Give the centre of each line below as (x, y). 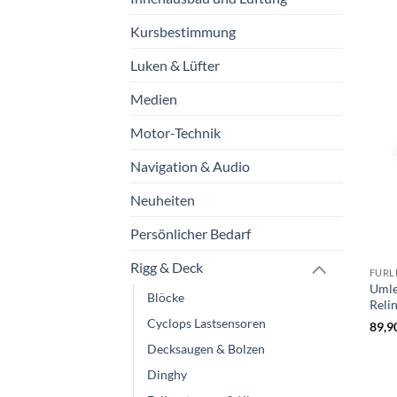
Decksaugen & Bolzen (206, 349)
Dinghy (167, 375)
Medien (154, 98)
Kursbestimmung (183, 31)
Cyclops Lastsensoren (206, 323)
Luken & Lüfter (175, 65)
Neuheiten (163, 199)
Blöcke (166, 298)
